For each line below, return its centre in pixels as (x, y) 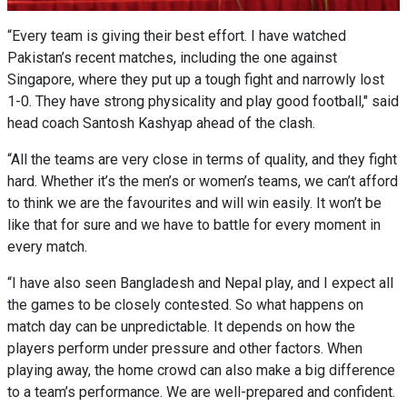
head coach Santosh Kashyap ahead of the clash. (163, 123)
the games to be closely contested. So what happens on (185, 305)
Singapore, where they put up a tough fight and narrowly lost (196, 79)
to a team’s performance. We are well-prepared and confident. (201, 392)
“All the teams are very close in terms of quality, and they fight (202, 159)
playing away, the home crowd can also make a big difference (201, 370)
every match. (47, 247)
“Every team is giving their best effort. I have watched (177, 36)
